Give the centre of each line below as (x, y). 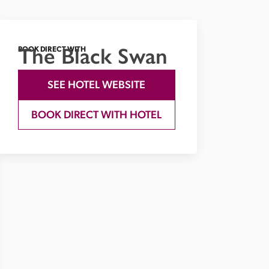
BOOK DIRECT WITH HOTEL (97, 114)
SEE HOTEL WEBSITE (97, 84)
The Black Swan (92, 56)
